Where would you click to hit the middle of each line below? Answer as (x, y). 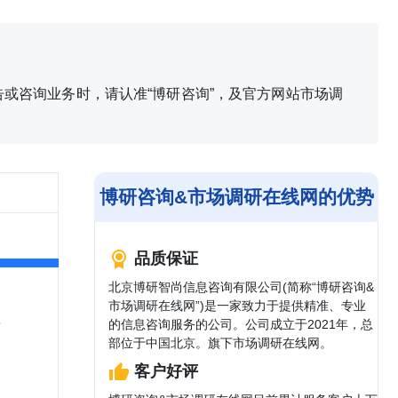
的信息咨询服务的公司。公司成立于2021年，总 (241, 324)
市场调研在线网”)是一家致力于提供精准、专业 (237, 306)
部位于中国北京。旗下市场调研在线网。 (220, 343)
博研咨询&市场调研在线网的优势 (236, 197)
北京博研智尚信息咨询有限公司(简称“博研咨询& (241, 287)
